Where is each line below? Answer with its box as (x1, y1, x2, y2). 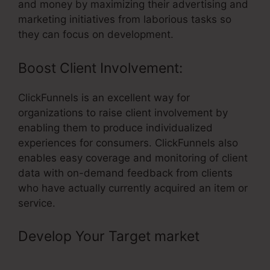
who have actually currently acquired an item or (18, 181, 248, 194)
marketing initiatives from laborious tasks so (18, 13, 231, 26)
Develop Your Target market (18, 228, 203, 245)
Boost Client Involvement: (18, 59, 183, 77)
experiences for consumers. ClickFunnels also (18, 136, 238, 149)
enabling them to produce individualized (18, 121, 213, 134)
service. (18, 196, 55, 209)
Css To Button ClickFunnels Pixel (18, 248, 227, 266)
